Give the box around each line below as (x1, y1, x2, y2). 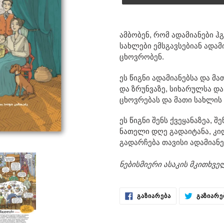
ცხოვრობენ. (119, 52, 164, 61)
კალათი (119, 15, 149, 24)
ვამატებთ (119, 26, 154, 35)
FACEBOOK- (170, 197, 211, 204)
